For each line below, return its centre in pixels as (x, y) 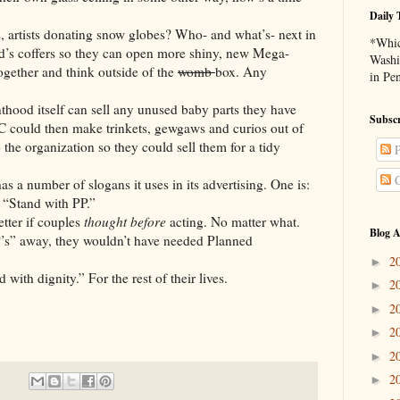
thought (105, 222)
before (150, 222)
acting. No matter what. (235, 222)
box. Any (241, 72)
